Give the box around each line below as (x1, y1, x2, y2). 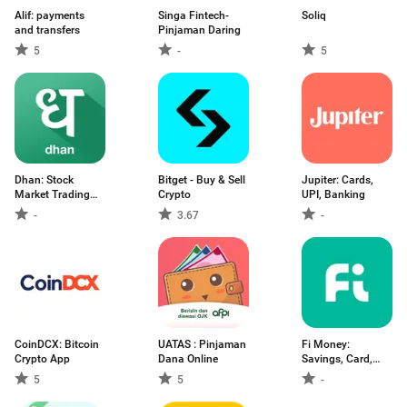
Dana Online (158, 352, 218, 365)
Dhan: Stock (15, 174, 74, 186)
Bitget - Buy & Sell (158, 174, 245, 186)
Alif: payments (15, 9, 84, 22)
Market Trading (15, 188, 90, 201)
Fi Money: (302, 338, 350, 351)
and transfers (15, 24, 80, 36)
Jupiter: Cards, (302, 174, 373, 186)
